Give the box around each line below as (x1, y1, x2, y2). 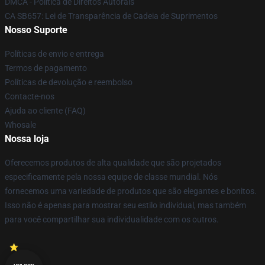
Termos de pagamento (5, 63, 87, 73)
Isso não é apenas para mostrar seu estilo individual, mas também (5, 201, 246, 210)
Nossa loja (5, 133, 49, 144)
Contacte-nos (5, 92, 54, 101)
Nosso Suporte (5, 24, 67, 35)
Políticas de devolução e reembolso (5, 77, 132, 87)
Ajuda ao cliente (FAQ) (5, 106, 86, 115)
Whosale (5, 120, 36, 130)
